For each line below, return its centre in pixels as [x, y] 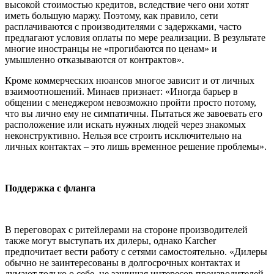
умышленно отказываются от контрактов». [94, 59]
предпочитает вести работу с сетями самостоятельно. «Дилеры [136, 251]
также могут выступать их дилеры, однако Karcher [110, 240]
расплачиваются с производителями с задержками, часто [123, 26]
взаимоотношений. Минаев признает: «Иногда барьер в [121, 91]
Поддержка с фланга [50, 188]
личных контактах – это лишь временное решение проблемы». [136, 146]
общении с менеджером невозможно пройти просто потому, [131, 102]
